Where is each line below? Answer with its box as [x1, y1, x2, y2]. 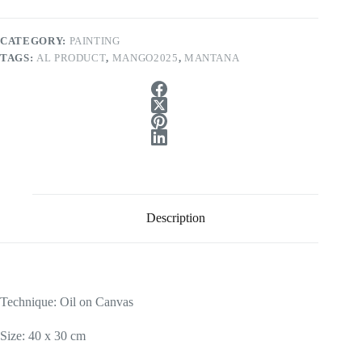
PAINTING [69, 34, 120, 47]
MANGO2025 [112, 51, 179, 64]
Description [145, 211, 205, 225]
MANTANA [183, 51, 240, 64]
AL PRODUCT [36, 51, 107, 64]
